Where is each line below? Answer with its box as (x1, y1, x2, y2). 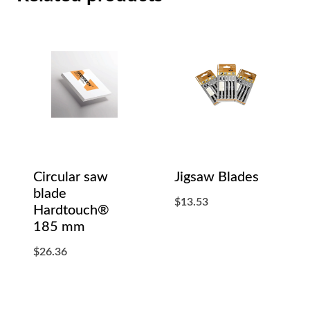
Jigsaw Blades (174, 170, 259, 185)
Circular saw (33, 170, 108, 185)
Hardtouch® (33, 203, 109, 218)
